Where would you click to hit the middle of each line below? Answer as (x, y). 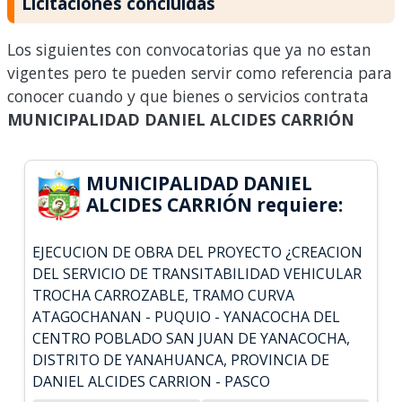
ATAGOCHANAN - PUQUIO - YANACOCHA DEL (187, 316)
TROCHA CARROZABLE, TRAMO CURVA (164, 295)
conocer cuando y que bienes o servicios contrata (188, 96)
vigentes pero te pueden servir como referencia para (200, 72)
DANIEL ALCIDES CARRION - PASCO (152, 381)
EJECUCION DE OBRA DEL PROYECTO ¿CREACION (198, 252)
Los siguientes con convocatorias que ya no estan (189, 49)
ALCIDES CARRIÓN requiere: (215, 204)
